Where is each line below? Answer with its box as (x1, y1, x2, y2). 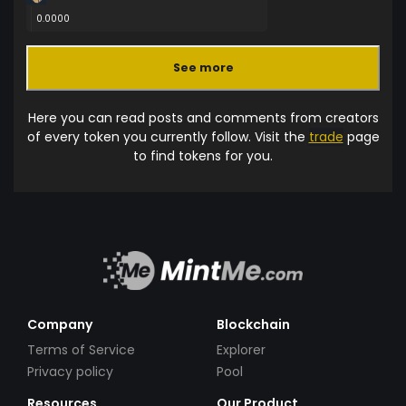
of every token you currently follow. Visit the (26, 127, 309, 146)
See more (172, 59, 234, 75)
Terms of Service (27, 340, 135, 359)
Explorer (217, 340, 266, 359)
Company (27, 314, 92, 333)
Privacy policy (27, 362, 113, 381)
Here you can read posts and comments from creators (27, 108, 379, 127)
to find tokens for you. (133, 146, 273, 165)
